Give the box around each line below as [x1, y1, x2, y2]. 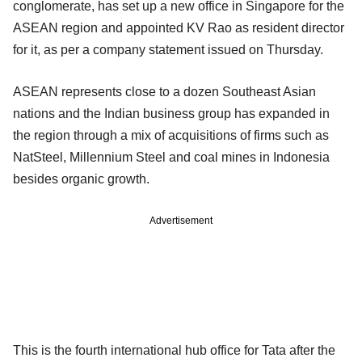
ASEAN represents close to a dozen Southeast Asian [13, 85, 316, 99]
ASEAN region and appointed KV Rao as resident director [13, 21, 344, 36]
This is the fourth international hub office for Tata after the [13, 343, 335, 358]
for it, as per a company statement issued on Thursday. [13, 43, 323, 57]
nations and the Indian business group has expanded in [13, 107, 330, 121]
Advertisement [149, 215, 213, 227]
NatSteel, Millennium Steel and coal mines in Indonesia [13, 150, 330, 165]
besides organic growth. [13, 172, 149, 187]
